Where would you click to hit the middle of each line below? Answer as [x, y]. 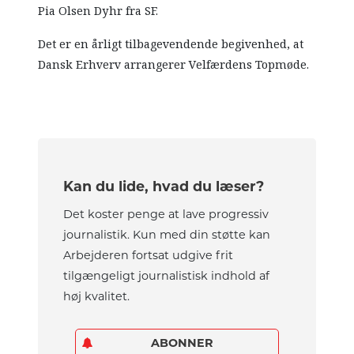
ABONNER [182, 343]
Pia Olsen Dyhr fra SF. [98, 11]
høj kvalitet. [97, 296]
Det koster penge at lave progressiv [166, 214]
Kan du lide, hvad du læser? [164, 186]
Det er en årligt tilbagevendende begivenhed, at [171, 44]
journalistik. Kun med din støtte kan [167, 234]
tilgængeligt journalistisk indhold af [167, 275]
